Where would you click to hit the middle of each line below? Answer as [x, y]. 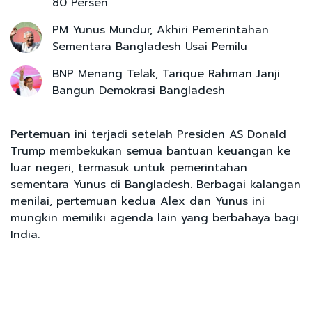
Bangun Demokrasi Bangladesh [139, 90]
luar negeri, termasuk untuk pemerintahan [129, 167]
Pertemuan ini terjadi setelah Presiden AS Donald [148, 134]
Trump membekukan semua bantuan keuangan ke [150, 151]
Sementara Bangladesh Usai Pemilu [150, 46]
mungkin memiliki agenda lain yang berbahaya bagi [155, 218]
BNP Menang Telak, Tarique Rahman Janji [166, 73]
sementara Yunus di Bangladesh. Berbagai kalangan [156, 184]
